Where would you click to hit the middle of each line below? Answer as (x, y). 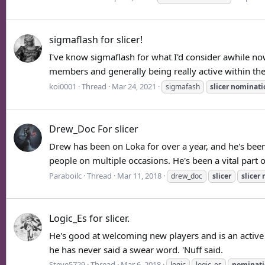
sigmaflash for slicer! (96, 40)
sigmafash (183, 86)
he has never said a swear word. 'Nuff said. (136, 249)
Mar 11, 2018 (139, 175)
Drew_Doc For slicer (94, 129)
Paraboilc (65, 175)
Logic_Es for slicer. (89, 218)
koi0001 (63, 86)
